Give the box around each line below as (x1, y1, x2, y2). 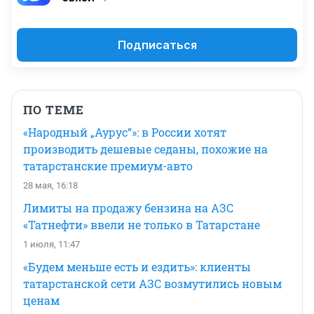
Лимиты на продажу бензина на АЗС (23, 200, 233, 215)
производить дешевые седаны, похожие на (23, 141, 268, 156)
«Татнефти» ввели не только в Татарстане (23, 217, 260, 232)
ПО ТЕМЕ (23, 101, 84, 118)
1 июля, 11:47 (23, 238, 80, 250)
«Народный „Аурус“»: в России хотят (23, 124, 226, 139)
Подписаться (117, 37, 197, 52)
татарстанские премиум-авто (23, 158, 193, 173)
